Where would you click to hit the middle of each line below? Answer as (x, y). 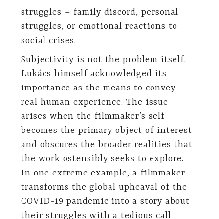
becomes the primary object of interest (106, 131)
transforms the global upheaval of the (104, 187)
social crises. (48, 41)
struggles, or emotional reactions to (99, 26)
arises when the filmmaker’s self (93, 117)
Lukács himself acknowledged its (94, 74)
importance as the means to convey (98, 88)
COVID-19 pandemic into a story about (105, 202)
